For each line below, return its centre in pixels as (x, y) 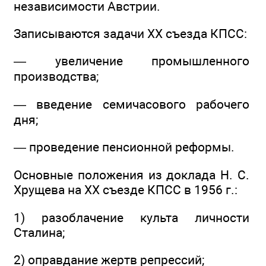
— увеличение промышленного (132, 61)
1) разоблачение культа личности (132, 217)
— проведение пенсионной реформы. (124, 147)
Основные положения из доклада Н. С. (132, 175)
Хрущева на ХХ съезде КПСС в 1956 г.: (126, 190)
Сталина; (39, 232)
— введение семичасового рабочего (132, 104)
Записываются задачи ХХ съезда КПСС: (130, 33)
